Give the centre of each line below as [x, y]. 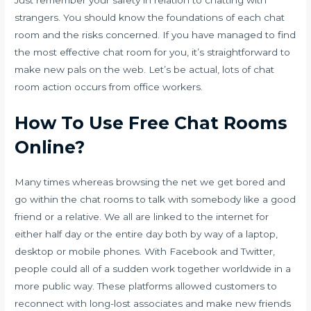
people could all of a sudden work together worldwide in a [153, 269]
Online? [50, 148]
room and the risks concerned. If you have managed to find [155, 35]
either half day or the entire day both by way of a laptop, [146, 234]
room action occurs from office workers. [109, 87]
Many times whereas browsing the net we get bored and [150, 182]
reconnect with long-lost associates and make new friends [153, 304]
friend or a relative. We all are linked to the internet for [142, 217]
